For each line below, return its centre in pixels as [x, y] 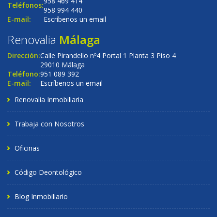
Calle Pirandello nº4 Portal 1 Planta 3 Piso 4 [108, 55]
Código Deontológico [48, 172]
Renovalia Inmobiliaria [49, 100]
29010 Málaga [62, 65]
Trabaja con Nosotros [49, 124]
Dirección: [24, 55]
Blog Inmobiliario [41, 196]
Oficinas [27, 148]
